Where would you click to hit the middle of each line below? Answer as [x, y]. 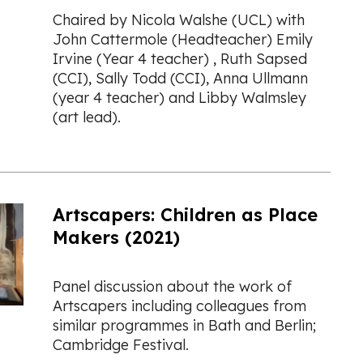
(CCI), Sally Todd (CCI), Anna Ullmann [180, 78]
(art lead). [86, 117]
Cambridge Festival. [120, 344]
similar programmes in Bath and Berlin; [184, 325]
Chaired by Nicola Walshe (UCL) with [178, 19]
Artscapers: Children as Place [185, 214]
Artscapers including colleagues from [179, 305]
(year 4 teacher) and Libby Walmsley [179, 97]
